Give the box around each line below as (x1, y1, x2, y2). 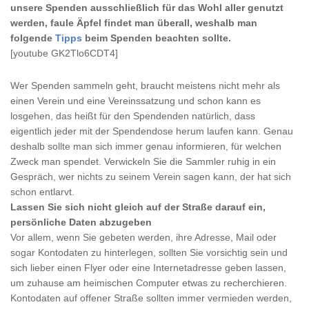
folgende (10, 32, 55, 43)
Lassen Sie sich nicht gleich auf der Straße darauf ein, (10, 201, 266, 212)
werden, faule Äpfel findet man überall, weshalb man (10, 17, 257, 28)
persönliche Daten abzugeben (10, 217, 152, 228)
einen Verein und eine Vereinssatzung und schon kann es (10, 95, 261, 106)
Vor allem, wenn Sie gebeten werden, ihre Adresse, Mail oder (10, 232, 277, 243)
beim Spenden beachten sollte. (82, 32, 231, 43)
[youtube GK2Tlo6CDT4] (10, 48, 118, 59)
